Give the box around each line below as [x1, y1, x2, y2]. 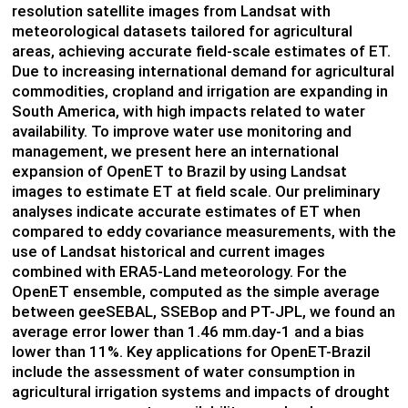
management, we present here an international [11, 142, 339, 161]
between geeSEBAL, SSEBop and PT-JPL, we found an [11, 302, 395, 321]
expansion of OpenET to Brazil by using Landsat [11, 162, 347, 181]
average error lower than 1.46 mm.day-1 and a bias [11, 322, 364, 342]
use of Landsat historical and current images [11, 242, 325, 261]
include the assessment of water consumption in [11, 362, 355, 382]
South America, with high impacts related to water [11, 102, 365, 121]
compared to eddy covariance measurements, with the [11, 222, 396, 241]
